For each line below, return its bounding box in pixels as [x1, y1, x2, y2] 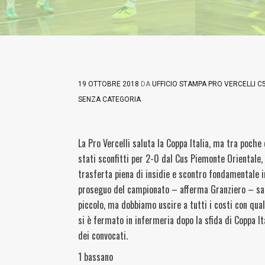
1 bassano [78, 250, 113, 264]
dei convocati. [78, 228, 128, 243]
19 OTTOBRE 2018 [78, 80, 139, 88]
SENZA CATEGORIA [78, 95, 141, 104]
